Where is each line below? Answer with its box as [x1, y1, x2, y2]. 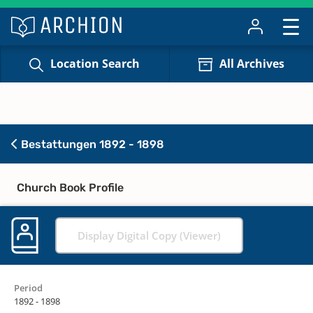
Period [14, 281, 43, 294]
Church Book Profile [17, 180, 124, 194]
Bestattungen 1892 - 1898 [18, 137, 164, 151]
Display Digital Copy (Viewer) [78, 228, 221, 242]
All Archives [219, 56, 284, 72]
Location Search [50, 56, 140, 72]
